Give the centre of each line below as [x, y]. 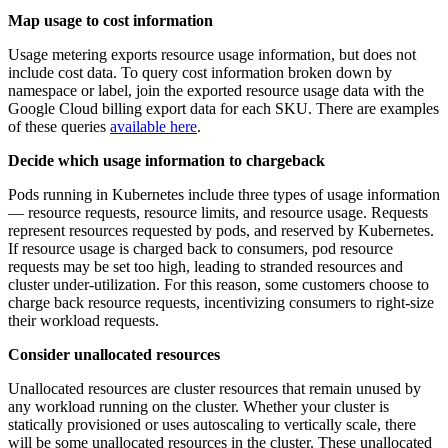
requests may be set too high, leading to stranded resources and [205, 266]
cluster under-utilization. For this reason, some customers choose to [218, 284]
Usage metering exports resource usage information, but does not [212, 54]
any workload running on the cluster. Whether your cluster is [198, 406]
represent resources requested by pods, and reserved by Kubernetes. [221, 230]
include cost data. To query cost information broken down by [200, 72]
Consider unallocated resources [114, 354]
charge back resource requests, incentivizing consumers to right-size [221, 302]
